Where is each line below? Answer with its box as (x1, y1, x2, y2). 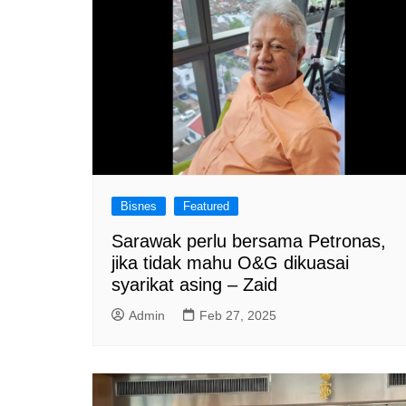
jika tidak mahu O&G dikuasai (111, 252, 349, 273)
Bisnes (121, 198, 157, 213)
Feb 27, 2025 (199, 307, 276, 323)
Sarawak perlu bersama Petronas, (111, 230, 386, 251)
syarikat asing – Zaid (111, 274, 277, 295)
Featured (183, 198, 229, 213)
